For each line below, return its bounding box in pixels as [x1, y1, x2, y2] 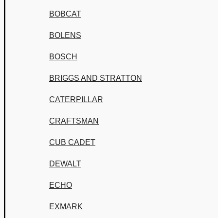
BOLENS [49, 31, 81, 39]
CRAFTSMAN [49, 117, 99, 125]
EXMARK [49, 202, 83, 211]
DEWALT [49, 160, 81, 168]
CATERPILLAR [49, 95, 103, 104]
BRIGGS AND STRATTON [49, 74, 142, 82]
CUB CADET [49, 138, 95, 146]
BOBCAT [49, 10, 81, 18]
